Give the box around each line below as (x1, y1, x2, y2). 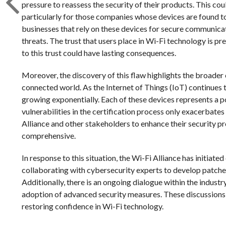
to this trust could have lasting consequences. (21, 48, 176, 58)
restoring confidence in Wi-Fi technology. (21, 201, 163, 211)
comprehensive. (21, 131, 76, 140)
